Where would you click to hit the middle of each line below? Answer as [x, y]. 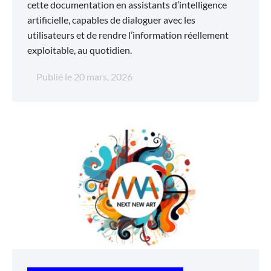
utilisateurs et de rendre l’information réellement [128, 35]
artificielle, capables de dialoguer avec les [111, 20]
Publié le [54, 77]
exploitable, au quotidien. [80, 50]
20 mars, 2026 [103, 77]
